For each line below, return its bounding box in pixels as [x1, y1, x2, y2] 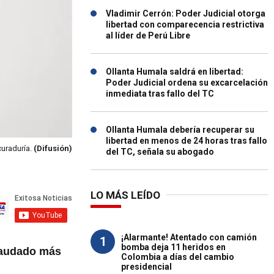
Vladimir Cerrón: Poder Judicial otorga [106, 9, 265, 18]
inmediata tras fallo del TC [106, 89, 214, 98]
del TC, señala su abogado [106, 147, 214, 157]
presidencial [121, 262, 172, 272]
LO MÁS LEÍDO [91, 189, 160, 201]
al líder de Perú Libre [106, 31, 190, 40]
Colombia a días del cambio [121, 252, 234, 262]
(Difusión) [34, 144, 72, 154]
